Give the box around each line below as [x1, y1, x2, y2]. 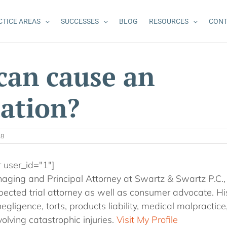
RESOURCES [149, 17, 188, 25]
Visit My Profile [116, 214, 178, 225]
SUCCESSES [61, 17, 99, 25]
